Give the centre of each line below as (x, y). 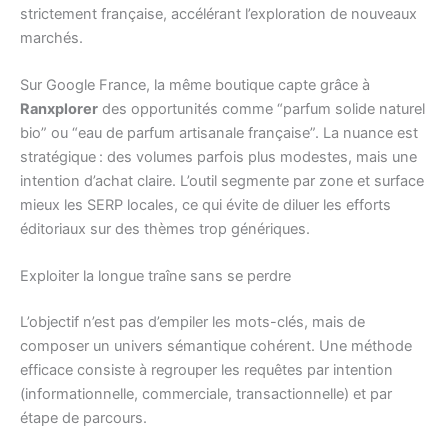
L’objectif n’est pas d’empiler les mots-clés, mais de (192, 322)
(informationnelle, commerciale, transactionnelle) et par (206, 394)
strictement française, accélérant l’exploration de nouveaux (218, 13)
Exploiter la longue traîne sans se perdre (155, 276)
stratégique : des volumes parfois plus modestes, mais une (218, 156)
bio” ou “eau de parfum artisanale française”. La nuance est (219, 132)
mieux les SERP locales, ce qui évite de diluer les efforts (205, 204)
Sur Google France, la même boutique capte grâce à (195, 84)
